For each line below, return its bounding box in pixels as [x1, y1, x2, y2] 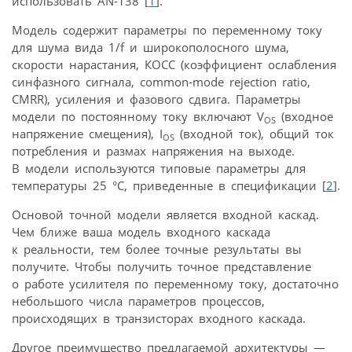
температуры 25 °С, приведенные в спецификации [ [12, 177, 326, 193]
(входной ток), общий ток [174, 125, 334, 141]
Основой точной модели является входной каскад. [12, 206, 319, 222]
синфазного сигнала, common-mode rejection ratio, [12, 73, 310, 90]
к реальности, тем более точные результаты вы [12, 240, 302, 257]
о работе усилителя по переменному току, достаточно [12, 275, 339, 291]
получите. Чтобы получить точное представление [12, 258, 311, 274]
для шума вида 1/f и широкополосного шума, [12, 38, 289, 55]
